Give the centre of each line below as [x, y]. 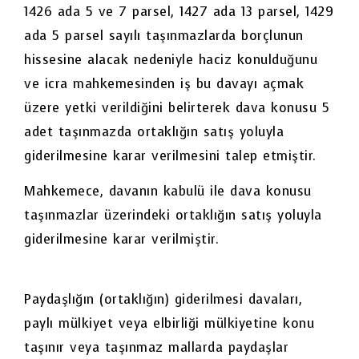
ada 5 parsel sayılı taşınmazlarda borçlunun [164, 36]
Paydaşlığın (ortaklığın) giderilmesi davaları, [163, 299]
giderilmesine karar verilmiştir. [121, 240]
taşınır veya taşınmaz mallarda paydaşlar [156, 347]
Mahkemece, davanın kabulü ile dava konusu [168, 192]
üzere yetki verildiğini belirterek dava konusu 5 [177, 108]
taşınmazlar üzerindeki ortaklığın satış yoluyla [173, 216]
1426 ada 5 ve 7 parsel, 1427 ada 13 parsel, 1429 [179, 12]
